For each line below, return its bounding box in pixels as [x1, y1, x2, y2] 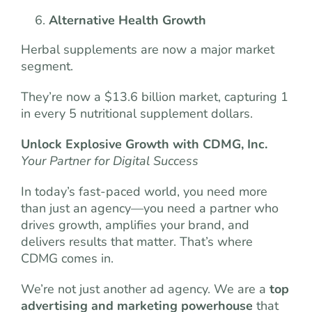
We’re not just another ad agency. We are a [21, 281, 270, 297]
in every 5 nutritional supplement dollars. [21, 105, 253, 122]
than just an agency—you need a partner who [21, 200, 279, 217]
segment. [21, 58, 73, 75]
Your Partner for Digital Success [21, 153, 198, 169]
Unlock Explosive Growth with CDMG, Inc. [21, 136, 267, 153]
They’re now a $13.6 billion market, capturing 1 [21, 88, 288, 105]
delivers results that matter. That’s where [21, 233, 253, 250]
